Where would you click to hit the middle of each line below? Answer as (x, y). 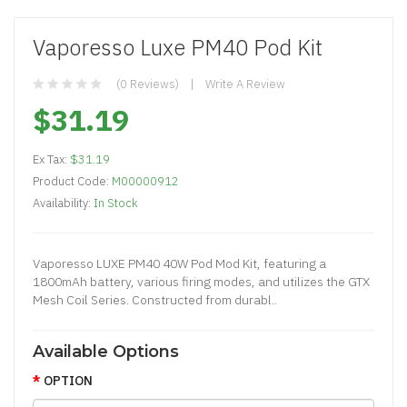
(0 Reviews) (148, 84)
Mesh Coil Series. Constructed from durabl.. (155, 299)
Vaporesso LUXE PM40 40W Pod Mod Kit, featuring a (179, 263)
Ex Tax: (51, 159)
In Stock (116, 203)
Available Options (106, 351)
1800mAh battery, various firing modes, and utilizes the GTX (201, 281)
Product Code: (72, 181)
